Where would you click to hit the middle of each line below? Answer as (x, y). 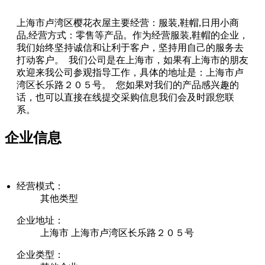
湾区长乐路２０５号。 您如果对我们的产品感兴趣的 (128, 85)
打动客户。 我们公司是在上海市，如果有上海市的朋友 (132, 60)
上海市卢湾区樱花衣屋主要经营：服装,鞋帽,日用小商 (128, 22)
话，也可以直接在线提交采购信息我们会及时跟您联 (125, 97)
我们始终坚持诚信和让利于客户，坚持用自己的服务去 (130, 47)
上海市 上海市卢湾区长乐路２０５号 (117, 232)
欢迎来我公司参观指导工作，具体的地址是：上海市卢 (130, 72)
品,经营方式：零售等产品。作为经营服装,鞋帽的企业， (132, 35)
